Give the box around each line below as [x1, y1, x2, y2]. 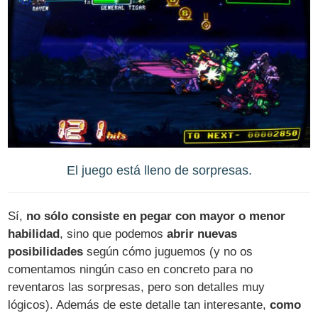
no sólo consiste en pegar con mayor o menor [26, 209, 286, 223]
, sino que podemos [60, 226, 168, 241]
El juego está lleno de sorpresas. [66, 163, 252, 178]
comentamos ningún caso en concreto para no [8, 262, 253, 276]
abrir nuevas [167, 226, 238, 241]
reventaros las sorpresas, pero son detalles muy [8, 280, 265, 294]
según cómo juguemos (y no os [83, 244, 253, 258]
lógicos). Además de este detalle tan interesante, [8, 297, 270, 312]
